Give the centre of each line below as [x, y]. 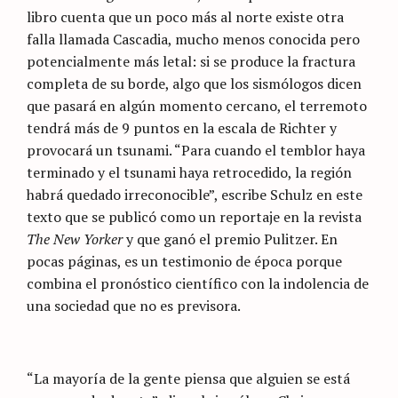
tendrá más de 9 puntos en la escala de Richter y [182, 128]
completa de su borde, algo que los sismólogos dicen [194, 84]
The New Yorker [75, 239]
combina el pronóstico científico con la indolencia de [198, 284]
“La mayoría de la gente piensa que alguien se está [188, 379]
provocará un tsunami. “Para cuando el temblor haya [196, 151]
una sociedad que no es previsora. [134, 306]
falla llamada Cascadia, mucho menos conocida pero [193, 40]
